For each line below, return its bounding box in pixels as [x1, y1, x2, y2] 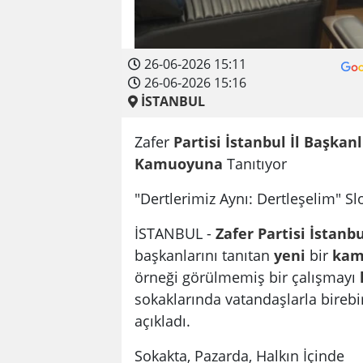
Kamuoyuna [135, 152, 223, 173]
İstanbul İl [225, 130, 300, 152]
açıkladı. [135, 310, 190, 331]
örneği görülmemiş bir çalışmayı [135, 266, 360, 287]
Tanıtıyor [223, 152, 287, 173]
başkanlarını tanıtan [135, 244, 274, 265]
